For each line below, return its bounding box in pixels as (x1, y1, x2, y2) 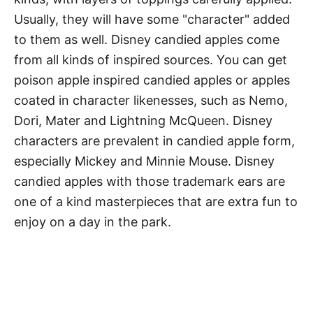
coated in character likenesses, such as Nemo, (14, 93, 288, 108)
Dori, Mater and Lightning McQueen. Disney (14, 113, 272, 129)
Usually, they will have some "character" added (14, 12, 290, 27)
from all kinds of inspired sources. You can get (14, 52, 287, 68)
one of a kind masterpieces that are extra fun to (14, 194, 298, 210)
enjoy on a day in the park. (14, 214, 171, 230)
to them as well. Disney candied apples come (14, 32, 279, 48)
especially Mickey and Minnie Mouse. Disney (14, 154, 275, 169)
